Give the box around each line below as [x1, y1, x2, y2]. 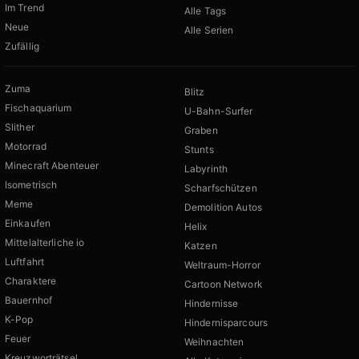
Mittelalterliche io [5, 236, 85, 249]
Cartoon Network [184, 278, 263, 291]
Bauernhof [5, 294, 53, 307]
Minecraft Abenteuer [5, 159, 99, 172]
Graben [184, 124, 218, 137]
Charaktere [5, 275, 57, 288]
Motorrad [5, 140, 46, 153]
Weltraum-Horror [184, 259, 260, 272]
